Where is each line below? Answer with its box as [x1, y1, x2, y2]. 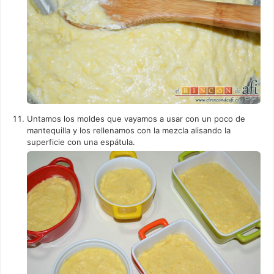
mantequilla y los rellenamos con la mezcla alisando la [27, 125, 231, 135]
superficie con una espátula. [27, 136, 136, 147]
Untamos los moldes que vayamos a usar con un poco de [27, 113, 246, 124]
